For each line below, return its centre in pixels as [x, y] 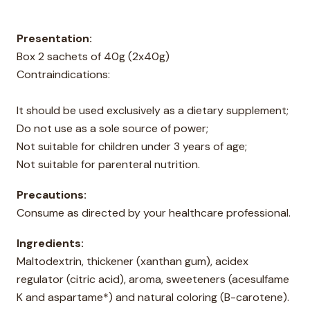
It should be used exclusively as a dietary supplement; [153, 110]
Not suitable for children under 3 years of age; [132, 146]
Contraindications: [63, 74]
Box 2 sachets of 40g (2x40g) [93, 56]
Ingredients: [50, 243]
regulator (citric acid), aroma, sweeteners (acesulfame [153, 279]
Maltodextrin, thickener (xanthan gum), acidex [133, 261]
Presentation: [54, 38]
